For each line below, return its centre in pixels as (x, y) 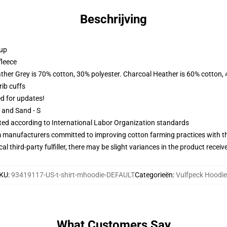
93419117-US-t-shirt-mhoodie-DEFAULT (73, 175)
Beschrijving (113, 19)
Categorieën (154, 175)
